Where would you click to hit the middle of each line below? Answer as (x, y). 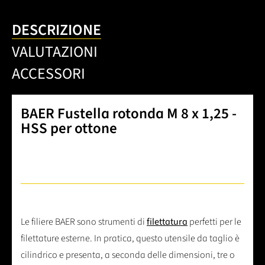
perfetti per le (214, 222)
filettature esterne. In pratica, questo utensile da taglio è (130, 239)
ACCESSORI (49, 74)
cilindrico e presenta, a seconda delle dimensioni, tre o (128, 255)
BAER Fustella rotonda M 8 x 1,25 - (129, 114)
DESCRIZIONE (56, 30)
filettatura (167, 222)
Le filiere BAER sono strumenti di (84, 222)
